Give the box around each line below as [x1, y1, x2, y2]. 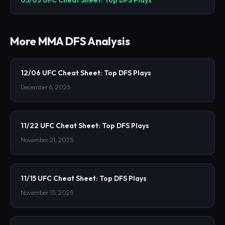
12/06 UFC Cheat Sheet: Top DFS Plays [21, 68, 151, 77]
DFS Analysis [63, 34, 130, 48]
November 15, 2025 [21, 188, 73, 196]
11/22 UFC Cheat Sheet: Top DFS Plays [21, 121, 149, 130]
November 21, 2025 [21, 136, 73, 144]
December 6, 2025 [21, 83, 70, 91]
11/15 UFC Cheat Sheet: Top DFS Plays [21, 173, 147, 183]
